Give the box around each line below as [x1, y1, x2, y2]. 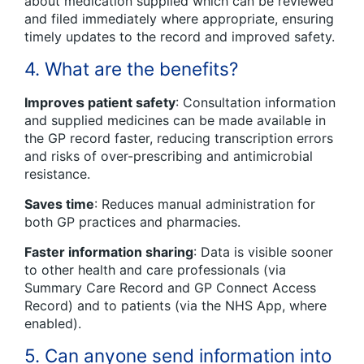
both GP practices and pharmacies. [24, 213, 240, 230]
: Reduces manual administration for [94, 195, 315, 212]
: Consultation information [175, 93, 336, 110]
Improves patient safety [24, 93, 175, 110]
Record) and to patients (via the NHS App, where [24, 297, 327, 314]
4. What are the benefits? [24, 58, 238, 80]
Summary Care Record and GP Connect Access [24, 279, 316, 296]
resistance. [24, 165, 90, 182]
